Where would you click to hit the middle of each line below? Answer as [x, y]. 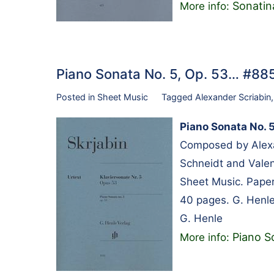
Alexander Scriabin [233, 97]
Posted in [77, 97]
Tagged [178, 97]
